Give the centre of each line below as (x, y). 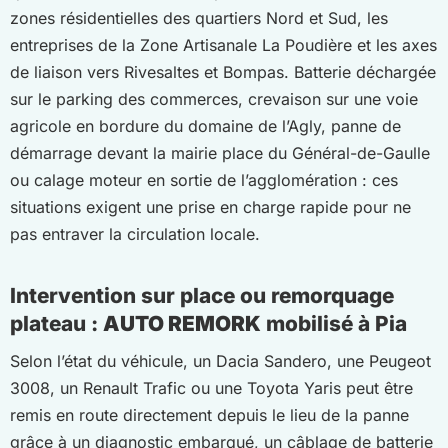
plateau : (56, 323)
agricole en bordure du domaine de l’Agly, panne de (205, 126)
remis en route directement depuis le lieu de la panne (209, 415)
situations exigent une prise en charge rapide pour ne (210, 207)
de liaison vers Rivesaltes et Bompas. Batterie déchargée (223, 72)
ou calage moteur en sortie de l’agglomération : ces (204, 180)
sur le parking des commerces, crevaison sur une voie (214, 99)
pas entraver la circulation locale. (135, 234)
